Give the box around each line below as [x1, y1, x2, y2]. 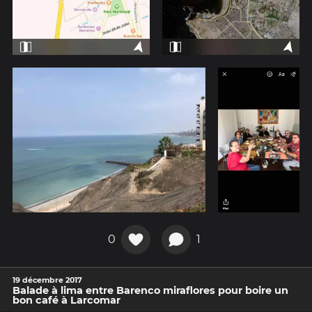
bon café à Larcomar [13, 293, 120, 306]
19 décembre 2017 [13, 274, 82, 285]
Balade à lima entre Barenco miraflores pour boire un [13, 283, 288, 297]
